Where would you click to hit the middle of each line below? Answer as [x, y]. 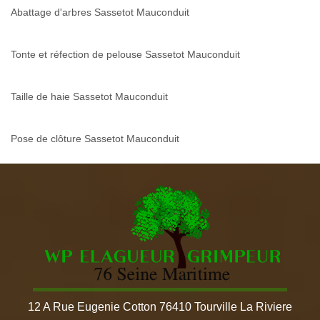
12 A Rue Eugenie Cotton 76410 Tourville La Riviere [160, 306]
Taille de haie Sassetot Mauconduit [89, 97]
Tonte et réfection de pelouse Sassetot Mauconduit [125, 55]
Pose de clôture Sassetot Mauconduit [95, 139]
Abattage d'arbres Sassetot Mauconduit [100, 12]
